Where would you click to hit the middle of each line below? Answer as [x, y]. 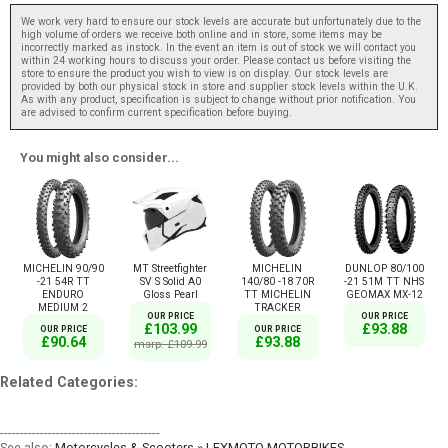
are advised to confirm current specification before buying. [156, 112]
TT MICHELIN [277, 295]
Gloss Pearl [170, 295]
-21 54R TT [63, 282]
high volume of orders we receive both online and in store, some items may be [201, 34]
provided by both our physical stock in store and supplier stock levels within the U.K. [219, 86]
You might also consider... [99, 157]
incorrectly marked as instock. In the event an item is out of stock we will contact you [218, 47]
